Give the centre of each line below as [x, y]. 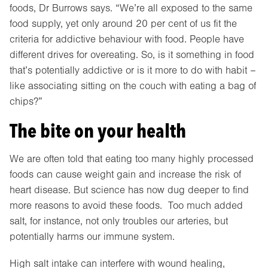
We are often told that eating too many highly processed [132, 159]
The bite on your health [98, 131]
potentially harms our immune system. [92, 237]
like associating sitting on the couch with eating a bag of [133, 86]
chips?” [26, 102]
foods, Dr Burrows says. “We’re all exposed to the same [131, 8]
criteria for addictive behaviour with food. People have [127, 39]
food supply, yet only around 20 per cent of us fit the [123, 24]
